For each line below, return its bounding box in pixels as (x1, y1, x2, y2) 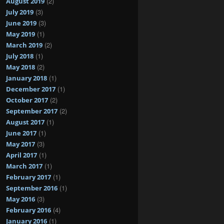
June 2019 (6, 18, 36, 27)
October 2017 (6, 95, 48, 104)
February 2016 (6, 205, 51, 214)
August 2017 (6, 117, 44, 126)
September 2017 (6, 106, 57, 115)
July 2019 (6, 7, 33, 16)
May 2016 (6, 194, 35, 203)
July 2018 (6, 51, 33, 60)
